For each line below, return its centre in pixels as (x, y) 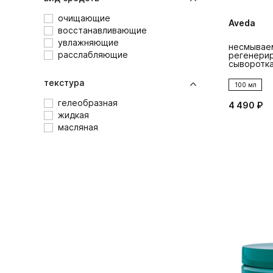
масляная (78, 127)
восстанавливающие (102, 30)
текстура (64, 83)
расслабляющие (93, 55)
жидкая (73, 115)
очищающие (84, 18)
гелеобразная (88, 103)
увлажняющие (88, 43)
